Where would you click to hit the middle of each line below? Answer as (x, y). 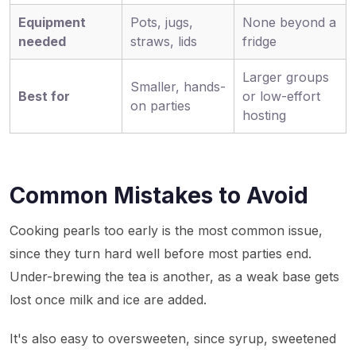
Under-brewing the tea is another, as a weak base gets (174, 277)
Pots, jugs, (162, 22)
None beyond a (289, 22)
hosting (264, 115)
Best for (44, 96)
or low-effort (281, 96)
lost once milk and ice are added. (108, 300)
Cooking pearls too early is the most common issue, (166, 230)
